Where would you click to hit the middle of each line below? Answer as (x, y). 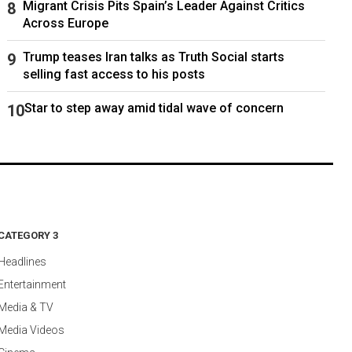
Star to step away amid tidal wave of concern (154, 108)
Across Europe (65, 23)
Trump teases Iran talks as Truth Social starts (153, 57)
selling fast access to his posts (114, 74)
